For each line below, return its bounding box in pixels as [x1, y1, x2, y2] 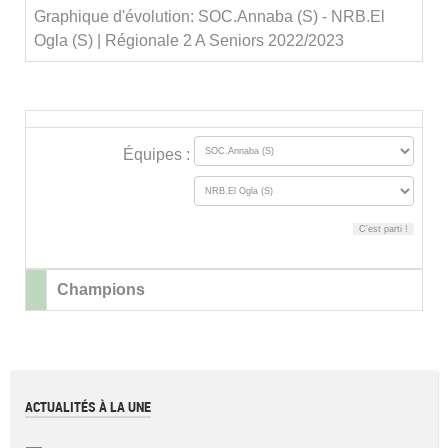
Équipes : [123, 146, 194, 164]
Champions [57, 281, 145, 298]
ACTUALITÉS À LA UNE [25, 399, 151, 415]
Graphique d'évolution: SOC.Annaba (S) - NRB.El [34, 8, 385, 25]
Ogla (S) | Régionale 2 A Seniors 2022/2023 [34, 32, 344, 49]
